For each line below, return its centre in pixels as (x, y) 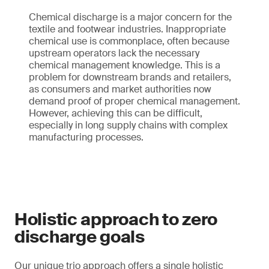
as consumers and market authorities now (120, 89)
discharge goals (80, 237)
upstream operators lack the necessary (114, 53)
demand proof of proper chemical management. (134, 101)
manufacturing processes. (86, 137)
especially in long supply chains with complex (128, 125)
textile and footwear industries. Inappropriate (127, 29)
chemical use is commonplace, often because (129, 41)
